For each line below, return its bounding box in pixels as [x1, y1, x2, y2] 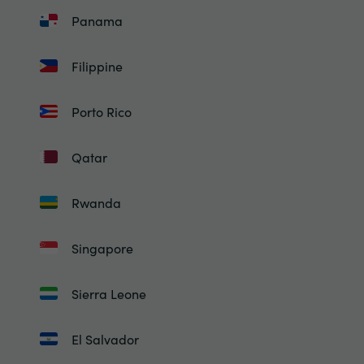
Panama [71, 11, 123, 29]
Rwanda [71, 193, 121, 211]
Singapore [71, 239, 133, 257]
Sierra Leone [71, 284, 146, 302]
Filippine [71, 57, 123, 75]
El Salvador [71, 330, 139, 348]
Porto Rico [71, 102, 132, 120]
